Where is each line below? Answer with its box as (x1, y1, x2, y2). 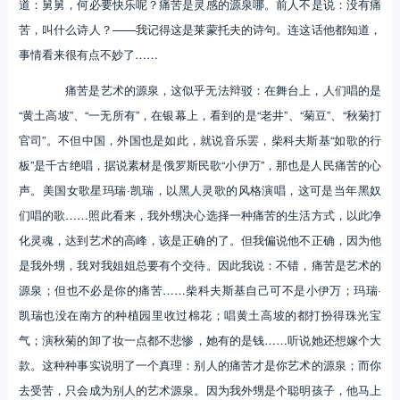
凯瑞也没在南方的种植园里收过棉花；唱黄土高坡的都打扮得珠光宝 (18, 306, 382, 324)
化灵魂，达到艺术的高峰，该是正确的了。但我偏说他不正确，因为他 (18, 231, 382, 249)
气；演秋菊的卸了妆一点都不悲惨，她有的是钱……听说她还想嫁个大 (18, 331, 382, 349)
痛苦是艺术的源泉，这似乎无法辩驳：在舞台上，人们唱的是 (41, 81, 382, 99)
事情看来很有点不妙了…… (18, 46, 158, 63)
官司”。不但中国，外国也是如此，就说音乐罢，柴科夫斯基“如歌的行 (18, 131, 382, 149)
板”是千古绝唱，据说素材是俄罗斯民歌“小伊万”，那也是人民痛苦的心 (18, 156, 382, 174)
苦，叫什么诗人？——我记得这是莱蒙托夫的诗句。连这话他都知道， (18, 21, 382, 38)
